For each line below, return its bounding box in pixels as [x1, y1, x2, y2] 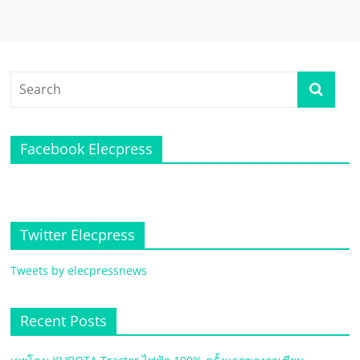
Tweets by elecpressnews [10, 263, 148, 278]
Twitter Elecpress [20, 225, 136, 244]
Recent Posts [20, 311, 108, 330]
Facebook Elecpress [20, 139, 153, 158]
